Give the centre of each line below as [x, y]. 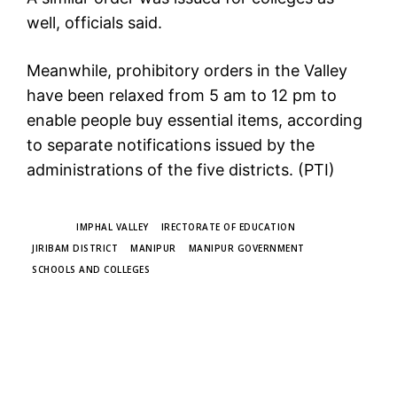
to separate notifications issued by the [171, 145]
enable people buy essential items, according [195, 121]
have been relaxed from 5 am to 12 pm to [182, 96]
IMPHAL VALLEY [113, 227]
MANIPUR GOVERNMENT [246, 249]
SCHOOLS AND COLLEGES [91, 270]
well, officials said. [94, 23]
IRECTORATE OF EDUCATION [228, 227]
